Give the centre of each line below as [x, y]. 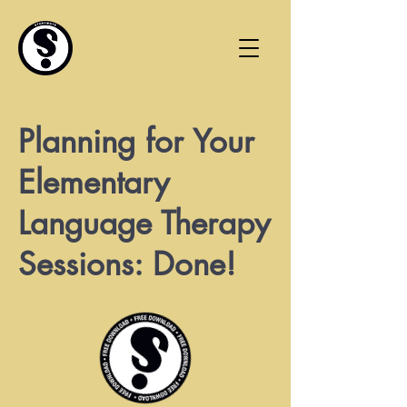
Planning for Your [136, 141]
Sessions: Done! [127, 264]
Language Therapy [144, 223]
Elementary [94, 182]
